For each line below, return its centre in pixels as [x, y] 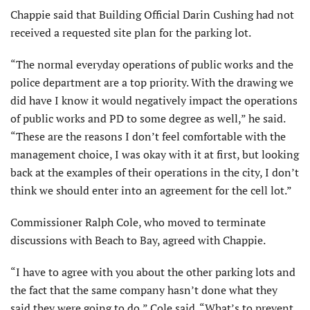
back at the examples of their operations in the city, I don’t [155, 173]
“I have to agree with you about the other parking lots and [153, 272]
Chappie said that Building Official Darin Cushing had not [152, 15]
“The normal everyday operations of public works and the [152, 65]
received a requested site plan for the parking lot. [131, 33]
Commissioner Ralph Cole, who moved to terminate [138, 222]
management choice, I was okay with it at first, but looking [155, 155]
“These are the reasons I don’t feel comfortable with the [148, 137]
